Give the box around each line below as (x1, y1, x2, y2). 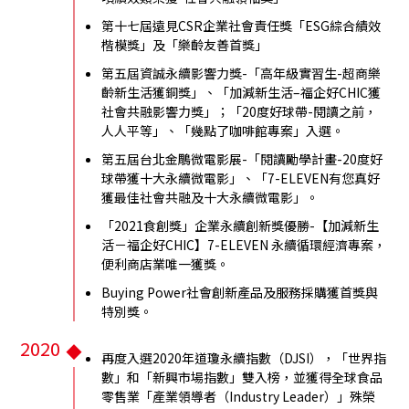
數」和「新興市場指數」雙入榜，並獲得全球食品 (101, 367, 383, 386)
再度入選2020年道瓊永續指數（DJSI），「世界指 (101, 348, 387, 367)
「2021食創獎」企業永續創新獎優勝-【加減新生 (101, 215, 380, 235)
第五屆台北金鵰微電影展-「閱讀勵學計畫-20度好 (101, 149, 383, 168)
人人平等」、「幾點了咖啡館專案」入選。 (101, 121, 345, 140)
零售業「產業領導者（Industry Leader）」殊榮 (101, 386, 376, 405)
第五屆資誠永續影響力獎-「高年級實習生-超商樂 (101, 63, 382, 82)
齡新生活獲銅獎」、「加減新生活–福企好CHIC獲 (101, 82, 382, 101)
